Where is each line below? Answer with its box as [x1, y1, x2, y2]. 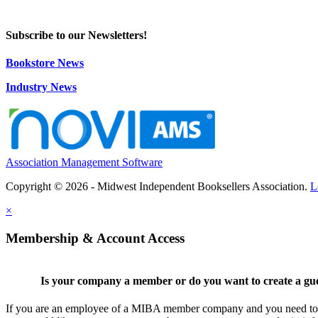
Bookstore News [6, 57, 84, 70]
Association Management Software [6, 156, 163, 169]
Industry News [6, 81, 77, 94]
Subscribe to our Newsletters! [6, 28, 147, 41]
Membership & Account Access [6, 230, 185, 246]
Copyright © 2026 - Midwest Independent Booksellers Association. [6, 180, 310, 193]
